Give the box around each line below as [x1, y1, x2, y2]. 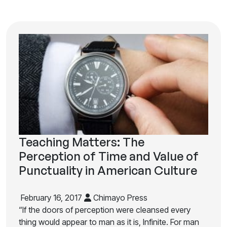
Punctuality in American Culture [19, 163, 197, 178]
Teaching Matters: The [19, 134, 144, 149]
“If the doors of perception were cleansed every [19, 205, 191, 215]
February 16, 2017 [19, 193, 84, 203]
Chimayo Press [91, 193, 147, 203]
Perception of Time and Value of [19, 148, 199, 164]
